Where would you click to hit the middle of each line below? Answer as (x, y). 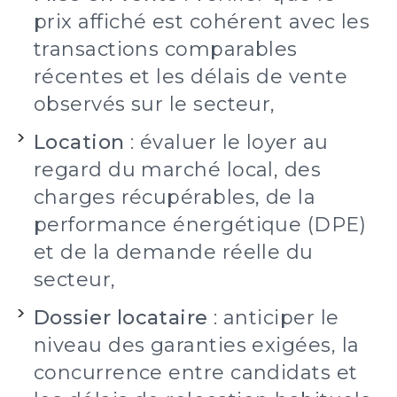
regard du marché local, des (178, 170)
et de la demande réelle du (174, 252)
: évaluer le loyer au (226, 142)
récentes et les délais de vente (191, 77)
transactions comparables (166, 49)
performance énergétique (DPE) (200, 225)
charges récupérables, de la (175, 197)
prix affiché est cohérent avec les (202, 22)
